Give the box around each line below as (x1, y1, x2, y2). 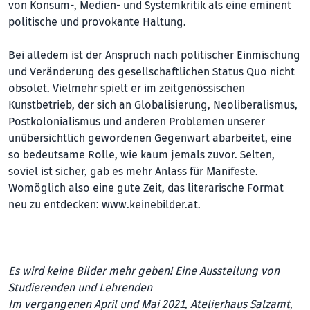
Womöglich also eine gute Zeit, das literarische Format (8, 181, 284, 195)
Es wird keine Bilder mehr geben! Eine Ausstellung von (8, 264, 280, 278)
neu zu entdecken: (8, 197, 102, 212)
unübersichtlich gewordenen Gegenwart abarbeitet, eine (8, 131, 292, 145)
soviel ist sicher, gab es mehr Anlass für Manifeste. (8, 164, 258, 179)
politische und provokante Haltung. (8, 15, 186, 29)
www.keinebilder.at (102, 197, 198, 212)
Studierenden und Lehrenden (8, 280, 152, 295)
